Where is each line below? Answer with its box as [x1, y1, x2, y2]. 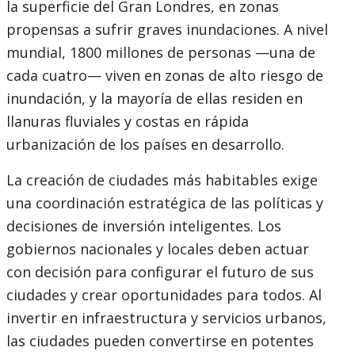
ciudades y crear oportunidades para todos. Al [6, 285, 322, 304]
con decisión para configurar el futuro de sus [6, 262, 314, 281]
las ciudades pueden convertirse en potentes [6, 331, 314, 350]
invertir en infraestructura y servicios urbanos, [6, 308, 326, 327]
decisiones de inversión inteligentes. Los [6, 216, 281, 235]
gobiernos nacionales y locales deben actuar [6, 239, 309, 258]
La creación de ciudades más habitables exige [6, 170, 318, 189]
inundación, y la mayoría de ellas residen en [6, 89, 303, 108]
